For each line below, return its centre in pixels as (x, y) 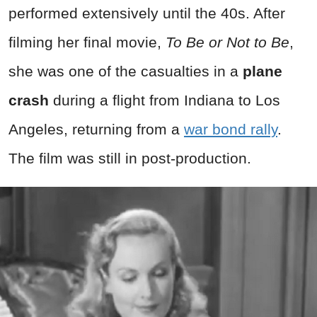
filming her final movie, (87, 42)
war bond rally (231, 129)
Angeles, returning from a (96, 129)
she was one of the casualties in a (126, 71)
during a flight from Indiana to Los (165, 100)
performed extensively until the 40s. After (147, 13)
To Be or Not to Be (227, 42)
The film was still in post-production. (130, 158)
